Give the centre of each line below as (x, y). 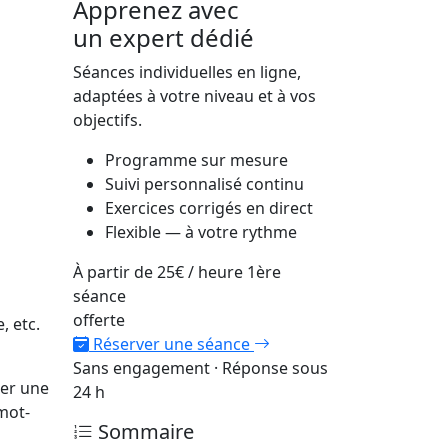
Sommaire (143, 431)
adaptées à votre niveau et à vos (194, 96)
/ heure (215, 272)
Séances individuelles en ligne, (187, 72)
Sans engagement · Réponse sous (200, 368)
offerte (99, 320)
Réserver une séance (171, 344)
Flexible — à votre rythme (201, 232)
